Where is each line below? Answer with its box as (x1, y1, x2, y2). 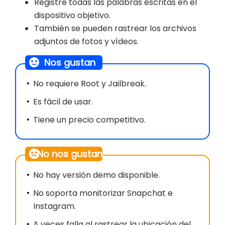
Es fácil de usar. (33, 96, 93, 108)
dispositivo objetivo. (34, 10, 110, 22)
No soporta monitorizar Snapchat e (33, 187, 173, 199)
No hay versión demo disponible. (33, 169, 160, 181)
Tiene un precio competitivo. (33, 114, 146, 126)
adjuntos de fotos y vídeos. (34, 36, 139, 48)
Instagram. (33, 200, 76, 212)
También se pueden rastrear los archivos (34, 23, 196, 35)
